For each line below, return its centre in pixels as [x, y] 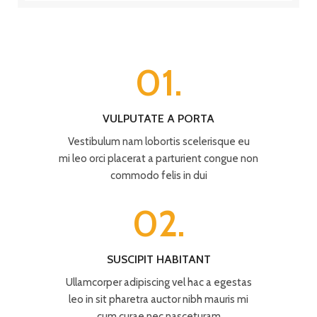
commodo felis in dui [158, 175]
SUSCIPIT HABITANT [158, 259]
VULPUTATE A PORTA [158, 118]
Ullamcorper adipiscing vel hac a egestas [158, 282]
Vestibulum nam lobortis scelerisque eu [158, 141]
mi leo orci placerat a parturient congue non [158, 158]
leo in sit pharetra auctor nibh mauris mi [158, 299]
